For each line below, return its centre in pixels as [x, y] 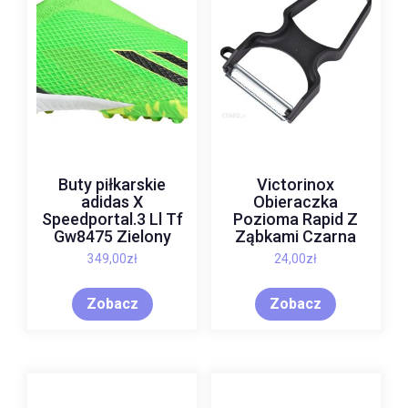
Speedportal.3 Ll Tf [112, 219]
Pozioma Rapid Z [296, 219]
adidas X [112, 201]
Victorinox [296, 184]
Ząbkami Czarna [296, 236]
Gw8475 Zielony [112, 236]
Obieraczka [296, 201]
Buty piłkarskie [112, 184]
